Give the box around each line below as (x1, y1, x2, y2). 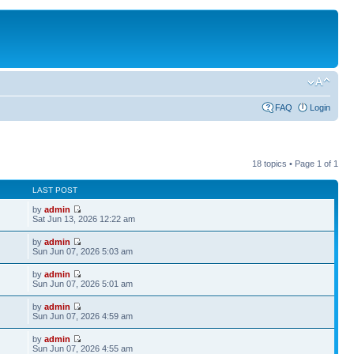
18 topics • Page (252, 159, 317, 168)
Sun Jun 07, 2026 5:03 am (32, 247, 134, 256)
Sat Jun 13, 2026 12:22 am (32, 214, 136, 224)
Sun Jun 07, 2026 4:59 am (32, 311, 134, 321)
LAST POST (32, 186, 78, 194)
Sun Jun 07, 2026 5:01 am (32, 279, 134, 288)
